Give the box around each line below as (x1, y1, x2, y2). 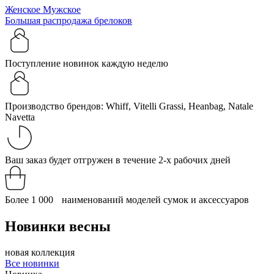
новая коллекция (5, 246, 75, 257)
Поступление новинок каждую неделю (5, 58, 168, 68)
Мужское (43, 4, 81, 15)
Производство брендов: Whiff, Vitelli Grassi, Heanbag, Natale (5, 101, 253, 111)
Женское (5, 4, 43, 15)
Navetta (5, 112, 35, 122)
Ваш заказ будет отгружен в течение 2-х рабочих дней (5, 155, 231, 165)
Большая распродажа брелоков (5, 15, 132, 26)
